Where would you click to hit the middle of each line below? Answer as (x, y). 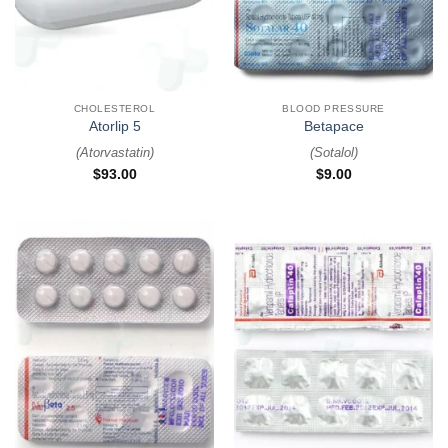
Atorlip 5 (114, 127)
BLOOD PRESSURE (333, 108)
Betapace (333, 127)
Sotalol (333, 153)
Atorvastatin (114, 153)
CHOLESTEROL (114, 108)
